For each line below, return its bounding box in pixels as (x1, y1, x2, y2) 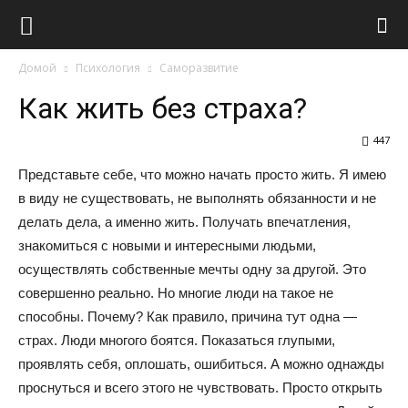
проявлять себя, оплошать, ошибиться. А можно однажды (18, 356, 384, 372)
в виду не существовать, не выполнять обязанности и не (18, 190, 376, 206)
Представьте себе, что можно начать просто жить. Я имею (18, 167, 386, 182)
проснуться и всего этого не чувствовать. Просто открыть (18, 380, 382, 395)
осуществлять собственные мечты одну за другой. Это (18, 261, 366, 277)
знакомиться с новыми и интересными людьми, (18, 238, 316, 253)
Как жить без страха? (18, 91, 307, 126)
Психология (76, 60, 140, 76)
